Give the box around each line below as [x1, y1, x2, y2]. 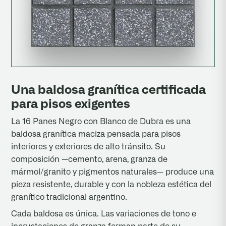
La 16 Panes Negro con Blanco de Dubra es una [11, 118, 191, 126]
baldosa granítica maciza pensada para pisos [11, 130, 181, 139]
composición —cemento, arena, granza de [11, 155, 168, 164]
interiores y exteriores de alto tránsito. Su [11, 143, 166, 151]
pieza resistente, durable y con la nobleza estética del [11, 181, 212, 189]
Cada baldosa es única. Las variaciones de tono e [11, 210, 197, 218]
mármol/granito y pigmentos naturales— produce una [11, 168, 214, 177]
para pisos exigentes [11, 98, 131, 111]
